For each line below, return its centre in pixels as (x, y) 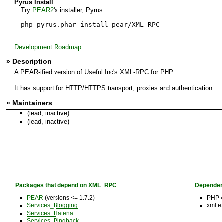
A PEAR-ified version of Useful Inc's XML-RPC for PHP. (94, 72)
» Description (29, 61)
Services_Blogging (52, 205)
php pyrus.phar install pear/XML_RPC (90, 24)
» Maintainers (29, 102)
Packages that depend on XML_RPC (66, 185)
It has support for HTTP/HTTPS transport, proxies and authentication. (114, 88)
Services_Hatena (50, 213)
